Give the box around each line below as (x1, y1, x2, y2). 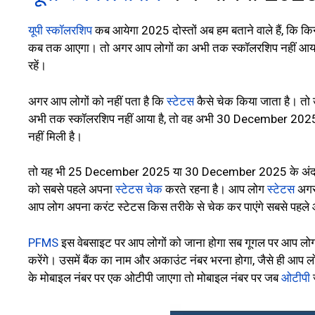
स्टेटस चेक (115, 182, 162, 197)
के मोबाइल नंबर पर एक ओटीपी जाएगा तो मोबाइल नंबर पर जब (28, 270, 281, 285)
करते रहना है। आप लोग (162, 182, 267, 197)
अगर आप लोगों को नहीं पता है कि (28, 94, 167, 108)
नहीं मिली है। (28, 129, 82, 143)
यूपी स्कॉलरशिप (28, 23, 92, 38)
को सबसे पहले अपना (28, 182, 115, 197)
